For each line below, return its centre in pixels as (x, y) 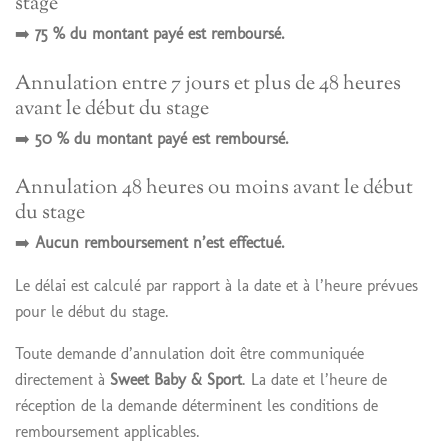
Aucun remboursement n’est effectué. (160, 243)
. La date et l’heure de (314, 379)
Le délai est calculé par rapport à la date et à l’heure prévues (216, 285)
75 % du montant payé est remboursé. (160, 34)
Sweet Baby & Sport (176, 379)
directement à (62, 379)
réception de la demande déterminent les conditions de (196, 405)
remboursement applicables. (107, 431)
